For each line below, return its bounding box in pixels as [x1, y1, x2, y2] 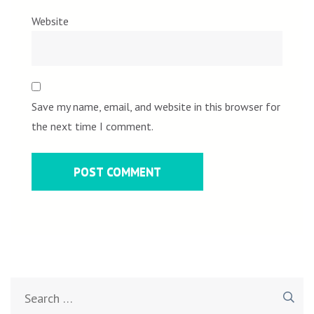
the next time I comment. [32, 119, 153, 133]
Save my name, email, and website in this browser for [32, 100, 280, 114]
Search [243, 280, 275, 294]
